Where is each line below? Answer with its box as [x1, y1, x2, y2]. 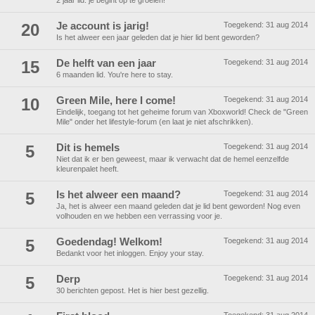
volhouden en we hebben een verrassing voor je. [56, 212, 222, 220]
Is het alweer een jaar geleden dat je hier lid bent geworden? [56, 33, 259, 41]
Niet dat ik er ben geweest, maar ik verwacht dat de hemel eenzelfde [56, 155, 289, 163]
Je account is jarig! [56, 20, 149, 32]
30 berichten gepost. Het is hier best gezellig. [56, 286, 209, 295]
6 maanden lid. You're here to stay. [56, 70, 173, 79]
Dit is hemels [56, 142, 120, 153]
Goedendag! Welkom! [56, 236, 162, 247]
